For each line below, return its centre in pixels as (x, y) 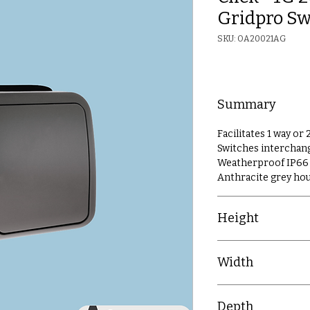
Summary (247, 104)
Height (238, 218)
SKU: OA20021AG (252, 39)
